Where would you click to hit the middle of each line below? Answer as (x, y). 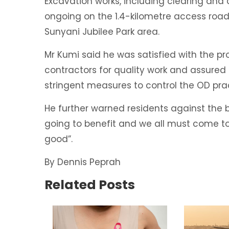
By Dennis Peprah (83, 162)
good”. (59, 139)
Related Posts (90, 185)
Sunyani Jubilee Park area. (102, 32)
